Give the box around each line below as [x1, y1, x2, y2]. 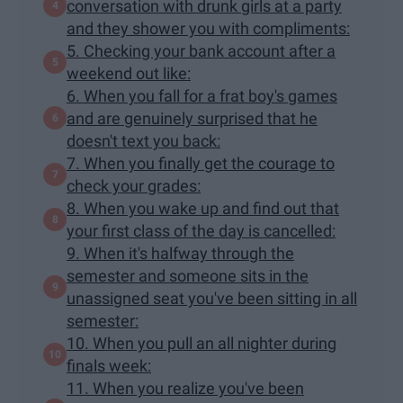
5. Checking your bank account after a [67, 40, 336, 60]
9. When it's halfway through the [67, 243, 294, 263]
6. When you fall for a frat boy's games [67, 85, 337, 105]
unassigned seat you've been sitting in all [67, 288, 357, 308]
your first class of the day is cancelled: [67, 220, 336, 240]
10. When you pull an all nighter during [67, 333, 336, 353]
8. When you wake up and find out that [67, 198, 339, 218]
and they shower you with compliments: [67, 18, 350, 38]
